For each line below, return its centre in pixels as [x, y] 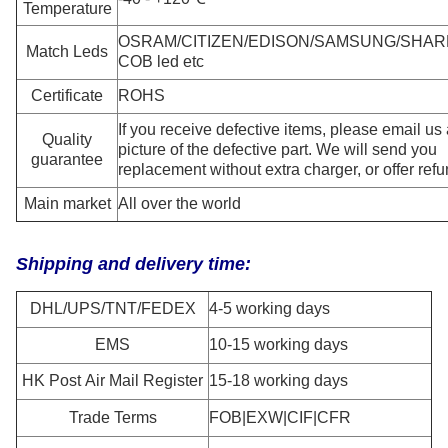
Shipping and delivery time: [133, 264]
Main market [67, 203]
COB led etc [161, 61]
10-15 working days [278, 344]
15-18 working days [278, 380]
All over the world [179, 203]
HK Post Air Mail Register [112, 380]
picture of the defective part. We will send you [277, 149]
